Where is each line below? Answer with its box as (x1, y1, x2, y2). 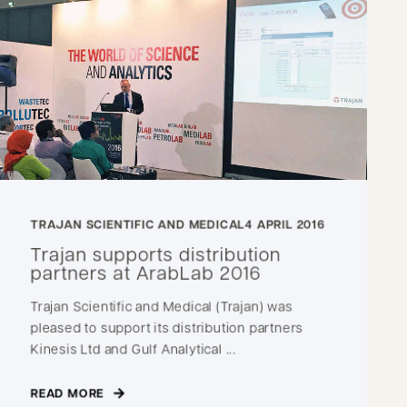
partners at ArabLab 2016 (30, 260, 263, 284)
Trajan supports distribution (30, 241, 282, 266)
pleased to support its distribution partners (30, 318, 304, 335)
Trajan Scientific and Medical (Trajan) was (30, 296, 293, 314)
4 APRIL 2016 (244, 215, 326, 233)
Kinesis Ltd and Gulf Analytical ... (30, 339, 237, 357)
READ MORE (30, 383, 104, 402)
